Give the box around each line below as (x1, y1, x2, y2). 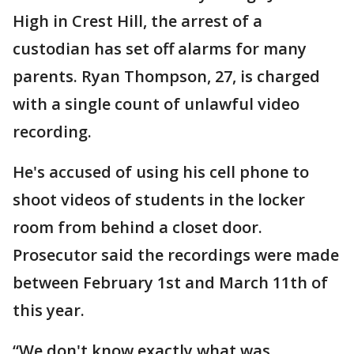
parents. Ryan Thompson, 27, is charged (13, 66, 320, 87)
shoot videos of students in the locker (13, 189, 305, 210)
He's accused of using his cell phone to (13, 161, 309, 183)
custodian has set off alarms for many (13, 38, 307, 59)
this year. (13, 299, 85, 321)
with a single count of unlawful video (13, 93, 299, 115)
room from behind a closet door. (13, 217, 262, 238)
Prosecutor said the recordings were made (13, 244, 339, 265)
